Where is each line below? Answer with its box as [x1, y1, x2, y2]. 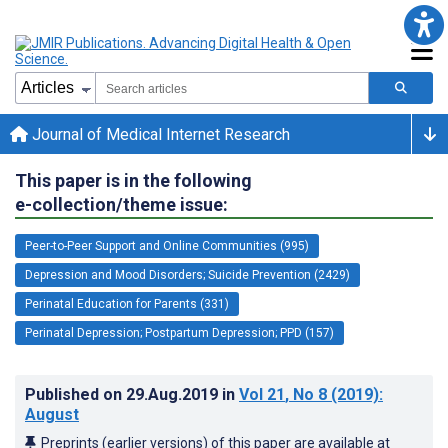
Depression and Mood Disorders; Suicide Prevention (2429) [25, 267, 350, 282]
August [25, 404, 79, 424]
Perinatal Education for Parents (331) [25, 296, 229, 311]
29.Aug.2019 [126, 384, 222, 404]
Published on [25, 384, 126, 404]
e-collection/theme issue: [15, 193, 228, 215]
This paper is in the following [15, 169, 252, 191]
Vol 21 [239, 384, 285, 404]
